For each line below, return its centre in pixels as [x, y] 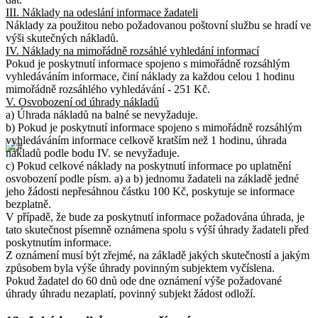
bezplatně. [28, 204]
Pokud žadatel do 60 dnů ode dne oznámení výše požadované [144, 280]
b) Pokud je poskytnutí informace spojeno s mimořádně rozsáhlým [154, 127]
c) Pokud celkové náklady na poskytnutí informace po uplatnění [148, 165]
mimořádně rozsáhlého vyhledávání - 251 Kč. [108, 89]
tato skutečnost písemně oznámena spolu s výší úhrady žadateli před [157, 229]
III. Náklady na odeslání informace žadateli [102, 12]
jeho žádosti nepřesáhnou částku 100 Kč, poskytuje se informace [150, 191]
